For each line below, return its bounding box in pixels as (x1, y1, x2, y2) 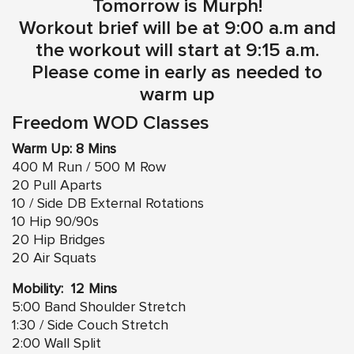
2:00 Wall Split (12, 336, 101, 351)
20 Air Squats (12, 250, 96, 265)
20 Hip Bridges (12, 232, 105, 247)
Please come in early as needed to (32, 62, 322, 82)
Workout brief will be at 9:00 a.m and (18, 18, 336, 38)
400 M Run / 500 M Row (12, 160, 166, 175)
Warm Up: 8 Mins (12, 141, 120, 156)
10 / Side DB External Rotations (12, 196, 204, 211)
